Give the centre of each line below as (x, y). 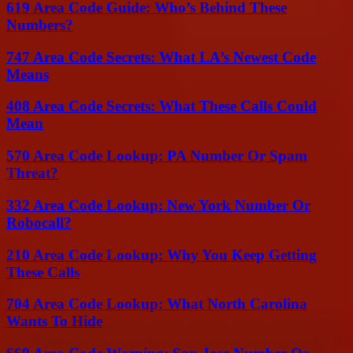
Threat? (32, 173)
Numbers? (40, 25)
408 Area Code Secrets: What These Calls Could (162, 106)
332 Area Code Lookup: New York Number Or (158, 205)
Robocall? (39, 222)
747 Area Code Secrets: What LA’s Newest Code (161, 57)
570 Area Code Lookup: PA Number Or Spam (157, 156)
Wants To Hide (54, 321)
